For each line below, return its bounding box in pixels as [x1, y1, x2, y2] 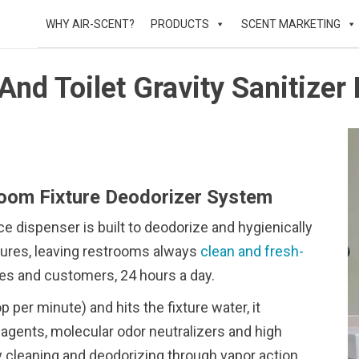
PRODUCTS [151, 18, 209, 30]
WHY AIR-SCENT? [46, 18, 135, 30]
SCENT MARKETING [241, 18, 341, 30]
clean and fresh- [200, 243, 304, 260]
